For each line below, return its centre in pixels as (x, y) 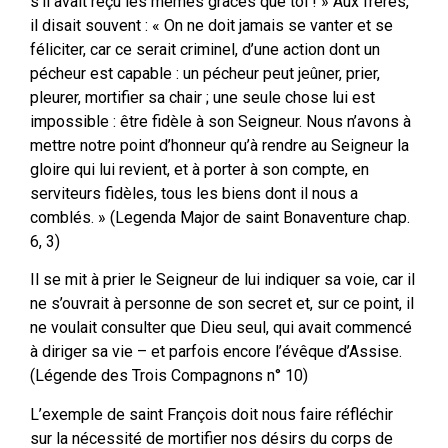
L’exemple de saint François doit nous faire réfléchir (211, 414)
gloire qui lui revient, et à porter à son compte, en (199, 169)
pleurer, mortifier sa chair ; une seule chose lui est (202, 97)
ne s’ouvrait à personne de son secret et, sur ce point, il (222, 304)
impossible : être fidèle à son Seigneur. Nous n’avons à (220, 121)
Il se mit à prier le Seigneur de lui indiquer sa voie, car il (222, 280)
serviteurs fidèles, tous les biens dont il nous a (194, 193)
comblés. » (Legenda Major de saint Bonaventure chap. (220, 217)
